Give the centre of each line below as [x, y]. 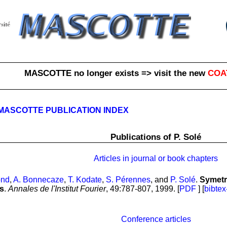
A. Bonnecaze [39, 180]
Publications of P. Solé [156, 137]
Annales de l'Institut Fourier [57, 189]
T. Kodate [85, 180]
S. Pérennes [128, 180]
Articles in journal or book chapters [156, 159]
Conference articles [156, 219]
